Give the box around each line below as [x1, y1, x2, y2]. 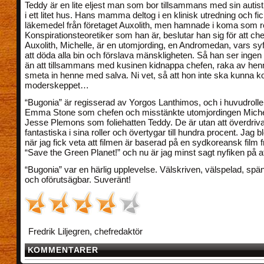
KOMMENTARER [27, 246, 99, 255]
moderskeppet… [24, 80, 89, 90]
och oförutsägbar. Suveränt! [24, 174, 131, 185]
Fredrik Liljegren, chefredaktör [28, 226, 143, 237]
